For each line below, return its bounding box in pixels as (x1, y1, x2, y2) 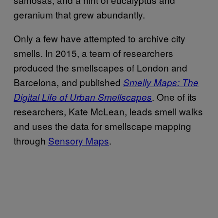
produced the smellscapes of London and (14, 60, 187, 74)
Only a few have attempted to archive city (14, 31, 185, 45)
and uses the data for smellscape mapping (14, 119, 191, 132)
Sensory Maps (48, 133, 109, 147)
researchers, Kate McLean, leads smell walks (14, 104, 203, 118)
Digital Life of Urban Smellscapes (14, 90, 152, 103)
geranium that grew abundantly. (14, 7, 145, 21)
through (14, 133, 48, 147)
